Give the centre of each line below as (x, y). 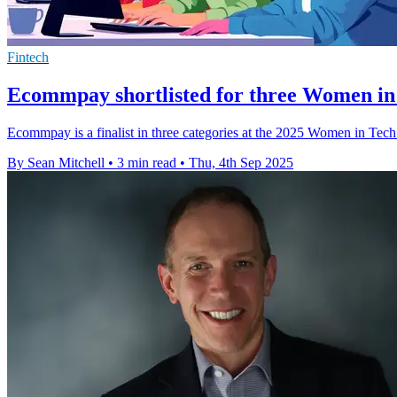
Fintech (28, 57)
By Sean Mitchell (56, 162)
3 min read (147, 162)
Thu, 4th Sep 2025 (241, 162)
